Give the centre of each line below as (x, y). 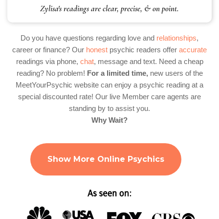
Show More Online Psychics (106, 159)
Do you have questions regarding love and (88, 38)
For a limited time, (117, 73)
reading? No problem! (52, 73)
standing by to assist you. (109, 109)
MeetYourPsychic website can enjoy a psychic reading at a (109, 85)
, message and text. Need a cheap (148, 62)
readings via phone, (48, 62)
